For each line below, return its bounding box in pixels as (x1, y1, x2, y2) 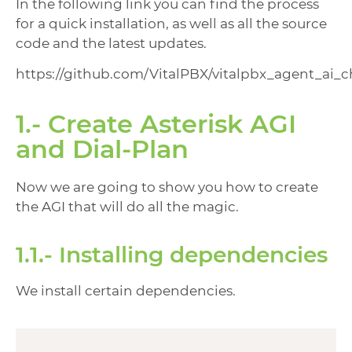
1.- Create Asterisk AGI (16, 108, 296, 139)
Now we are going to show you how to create (16, 178, 318, 195)
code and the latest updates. (16, 35, 207, 52)
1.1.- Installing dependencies (16, 241, 328, 269)
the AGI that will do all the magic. (16, 198, 239, 214)
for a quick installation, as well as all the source (16, 16, 327, 32)
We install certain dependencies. (16, 283, 236, 299)
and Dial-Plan (16, 133, 189, 164)
